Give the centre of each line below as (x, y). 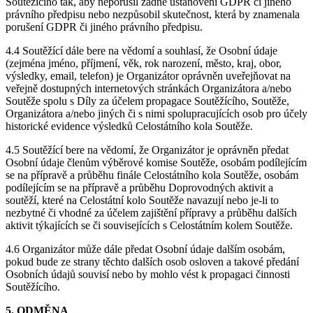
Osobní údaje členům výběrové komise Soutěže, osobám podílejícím (156, 162)
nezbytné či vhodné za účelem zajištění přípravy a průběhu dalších (151, 213)
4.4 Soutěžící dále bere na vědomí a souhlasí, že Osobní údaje (141, 51)
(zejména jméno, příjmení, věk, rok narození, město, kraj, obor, (144, 63)
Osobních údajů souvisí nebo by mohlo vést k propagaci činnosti (148, 274)
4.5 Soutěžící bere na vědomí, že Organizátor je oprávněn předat (147, 150)
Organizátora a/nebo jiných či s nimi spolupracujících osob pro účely (156, 114)
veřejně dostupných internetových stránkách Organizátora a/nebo (148, 88)
